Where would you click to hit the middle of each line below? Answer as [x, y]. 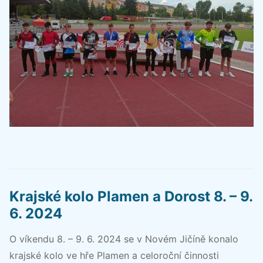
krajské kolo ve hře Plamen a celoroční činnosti [114, 256]
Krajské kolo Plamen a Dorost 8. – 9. [131, 197]
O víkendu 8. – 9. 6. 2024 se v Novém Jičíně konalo [124, 239]
